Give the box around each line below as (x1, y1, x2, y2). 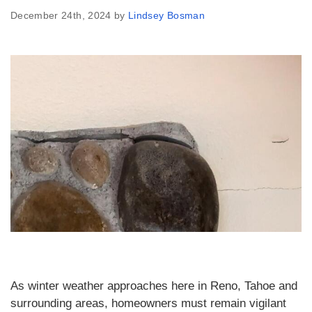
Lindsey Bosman (128, 10, 205, 22)
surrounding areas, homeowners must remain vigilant (10, 296, 286, 310)
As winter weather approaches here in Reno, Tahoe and (10, 279, 297, 292)
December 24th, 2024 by (10, 10, 129, 22)
